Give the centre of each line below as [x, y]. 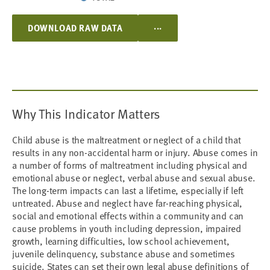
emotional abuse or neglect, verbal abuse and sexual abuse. [134, 177]
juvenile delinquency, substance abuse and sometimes [124, 253]
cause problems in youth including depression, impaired [127, 228]
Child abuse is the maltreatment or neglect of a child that [127, 139]
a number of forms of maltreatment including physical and [130, 165]
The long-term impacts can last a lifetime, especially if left [128, 190]
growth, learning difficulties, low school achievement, [121, 240]
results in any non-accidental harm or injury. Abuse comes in [135, 152]
